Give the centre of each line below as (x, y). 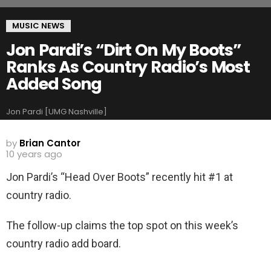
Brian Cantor (50, 143)
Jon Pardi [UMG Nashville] (57, 112)
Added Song (54, 84)
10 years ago (34, 154)
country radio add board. (64, 243)
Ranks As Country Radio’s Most (128, 67)
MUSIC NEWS (38, 26)
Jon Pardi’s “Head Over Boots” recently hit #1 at (119, 177)
